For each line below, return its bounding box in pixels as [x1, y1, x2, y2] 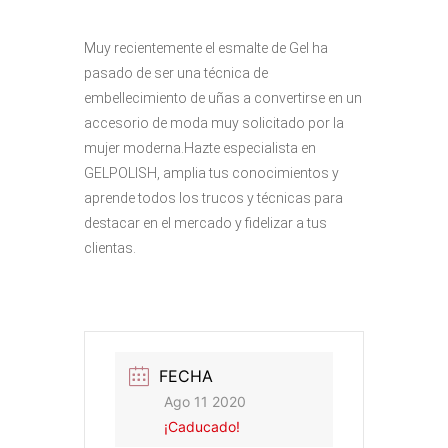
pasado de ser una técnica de [84, 65, 268, 82]
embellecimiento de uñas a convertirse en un [84, 90, 362, 107]
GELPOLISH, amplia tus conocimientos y [84, 165, 339, 182]
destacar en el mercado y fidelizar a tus [84, 215, 327, 232]
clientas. [84, 240, 136, 257]
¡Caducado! [164, 418, 240, 436]
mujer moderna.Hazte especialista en [84, 140, 316, 157]
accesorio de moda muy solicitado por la [84, 115, 344, 132]
